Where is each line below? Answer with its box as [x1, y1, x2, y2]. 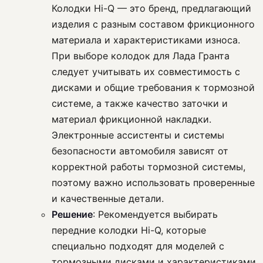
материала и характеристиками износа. [52, 34, 240, 46]
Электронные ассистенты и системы [52, 129, 224, 141]
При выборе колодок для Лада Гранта [52, 50, 230, 62]
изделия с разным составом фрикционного [52, 18, 255, 31]
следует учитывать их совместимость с [52, 66, 240, 78]
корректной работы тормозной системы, [52, 161, 245, 173]
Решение [52, 208, 93, 221]
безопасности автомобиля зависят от [52, 145, 228, 157]
